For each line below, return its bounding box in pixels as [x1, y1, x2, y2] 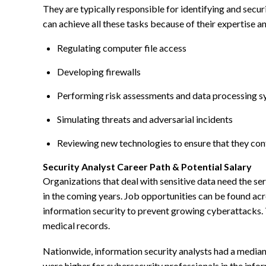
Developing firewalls [57, 66, 141, 78]
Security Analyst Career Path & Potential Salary [43, 161, 252, 173]
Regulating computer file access [57, 42, 186, 54]
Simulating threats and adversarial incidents [57, 113, 233, 125]
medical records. [43, 220, 110, 232]
